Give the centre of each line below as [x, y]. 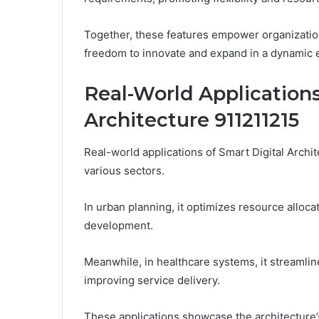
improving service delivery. [152, 280]
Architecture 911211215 [192, 120]
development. [119, 225]
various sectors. [124, 170]
